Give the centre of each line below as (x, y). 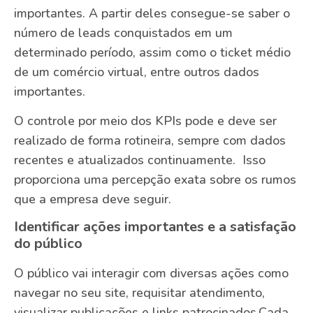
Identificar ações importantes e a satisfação (155, 227)
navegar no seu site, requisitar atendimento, (139, 293)
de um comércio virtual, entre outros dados (137, 72)
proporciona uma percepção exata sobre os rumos (155, 180)
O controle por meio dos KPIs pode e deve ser (145, 121)
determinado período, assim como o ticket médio (152, 52)
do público (48, 244)
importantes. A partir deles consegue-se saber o (152, 13)
